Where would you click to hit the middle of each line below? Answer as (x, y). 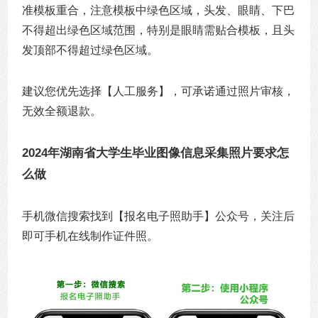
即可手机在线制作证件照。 (91, 236)
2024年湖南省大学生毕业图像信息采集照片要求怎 (156, 153)
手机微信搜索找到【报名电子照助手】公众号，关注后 (159, 216)
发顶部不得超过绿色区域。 (91, 50)
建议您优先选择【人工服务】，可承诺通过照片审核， (159, 92)
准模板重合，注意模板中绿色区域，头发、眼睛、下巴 (159, 11)
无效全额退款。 (62, 111)
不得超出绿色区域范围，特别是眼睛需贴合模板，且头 (159, 31)
